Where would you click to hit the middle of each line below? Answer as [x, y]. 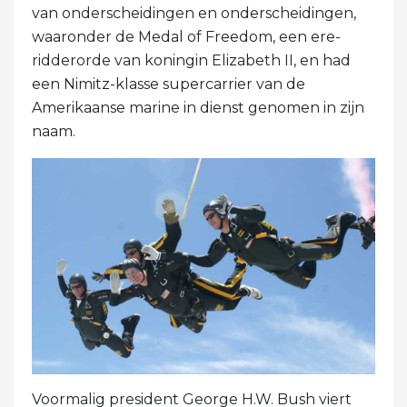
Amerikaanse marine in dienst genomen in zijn [198, 107]
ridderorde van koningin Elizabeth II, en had [191, 60]
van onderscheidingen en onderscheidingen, [194, 13]
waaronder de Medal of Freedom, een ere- [186, 36]
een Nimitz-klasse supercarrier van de [169, 84]
